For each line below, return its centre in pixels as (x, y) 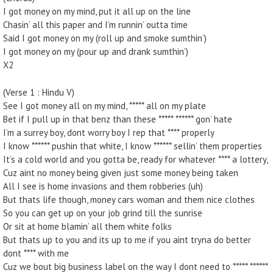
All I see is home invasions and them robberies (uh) (103, 186)
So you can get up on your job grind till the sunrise (103, 213)
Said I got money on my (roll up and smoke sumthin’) (105, 38)
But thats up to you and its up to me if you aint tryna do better (127, 239)
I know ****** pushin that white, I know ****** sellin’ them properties (133, 146)
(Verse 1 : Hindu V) (39, 92)
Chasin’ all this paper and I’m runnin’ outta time (95, 25)
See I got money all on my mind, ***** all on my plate (105, 105)
